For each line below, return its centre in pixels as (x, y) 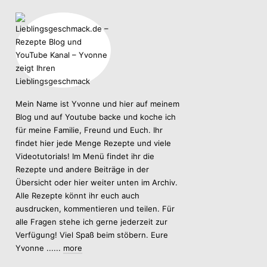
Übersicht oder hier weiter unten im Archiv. (97, 182)
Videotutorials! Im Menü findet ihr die (85, 156)
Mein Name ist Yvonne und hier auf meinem (97, 103)
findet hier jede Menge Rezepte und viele (93, 143)
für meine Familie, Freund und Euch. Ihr (89, 130)
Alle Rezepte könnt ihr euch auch (77, 195)
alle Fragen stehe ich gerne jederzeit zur (91, 221)
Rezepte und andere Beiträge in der (82, 169)
